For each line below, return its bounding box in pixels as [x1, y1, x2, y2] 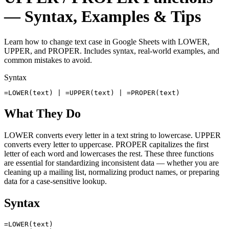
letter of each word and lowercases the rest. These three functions [4, 149, 214, 158]
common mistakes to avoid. [4, 55, 92, 64]
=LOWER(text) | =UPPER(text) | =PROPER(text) [4, 88, 180, 97]
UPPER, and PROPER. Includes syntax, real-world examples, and [4, 46, 219, 55]
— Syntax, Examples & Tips [4, 7, 201, 26]
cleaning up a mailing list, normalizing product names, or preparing [4, 167, 219, 176]
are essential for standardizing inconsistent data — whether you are [4, 158, 219, 167]
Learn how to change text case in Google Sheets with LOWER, [4, 37, 210, 46]
